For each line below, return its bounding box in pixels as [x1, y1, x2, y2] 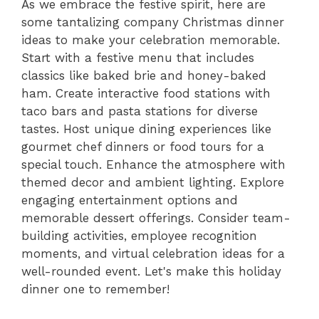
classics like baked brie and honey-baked [21, 68, 266, 83]
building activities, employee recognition [21, 229, 257, 244]
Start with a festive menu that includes [21, 51, 254, 66]
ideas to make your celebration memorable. [21, 33, 280, 48]
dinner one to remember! [21, 282, 169, 297]
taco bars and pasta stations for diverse [21, 104, 258, 119]
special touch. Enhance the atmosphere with [21, 157, 286, 172]
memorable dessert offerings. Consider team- [21, 211, 291, 226]
